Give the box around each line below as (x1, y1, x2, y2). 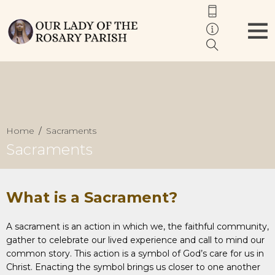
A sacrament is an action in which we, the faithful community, (6, 221, 269, 232)
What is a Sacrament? (6, 188, 177, 206)
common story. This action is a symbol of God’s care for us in (6, 248, 264, 259)
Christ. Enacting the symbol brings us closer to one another (6, 261, 260, 273)
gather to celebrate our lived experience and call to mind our (6, 234, 265, 246)
